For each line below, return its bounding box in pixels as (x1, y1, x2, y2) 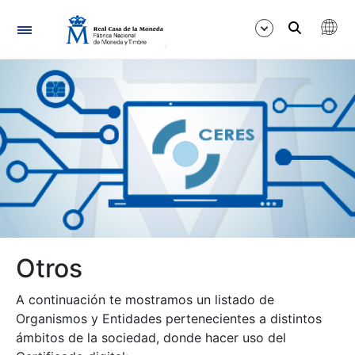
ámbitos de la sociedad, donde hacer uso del (16, 330, 286, 345)
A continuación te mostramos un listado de (16, 292, 274, 307)
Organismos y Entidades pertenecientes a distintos (16, 311, 322, 326)
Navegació (90, 19, 155, 35)
